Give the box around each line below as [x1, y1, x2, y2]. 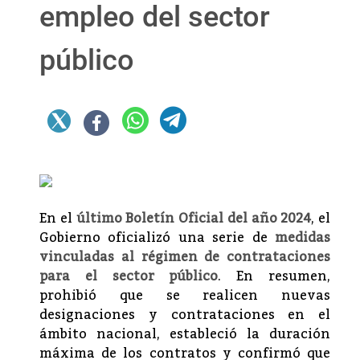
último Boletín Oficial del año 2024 [76, 206, 312, 232]
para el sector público [39, 264, 219, 290]
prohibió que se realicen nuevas [39, 283, 330, 309]
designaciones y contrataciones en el [39, 302, 330, 329]
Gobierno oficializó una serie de [39, 225, 275, 252]
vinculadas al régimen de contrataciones [39, 244, 330, 271]
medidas [275, 225, 330, 252]
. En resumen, [218, 264, 331, 290]
